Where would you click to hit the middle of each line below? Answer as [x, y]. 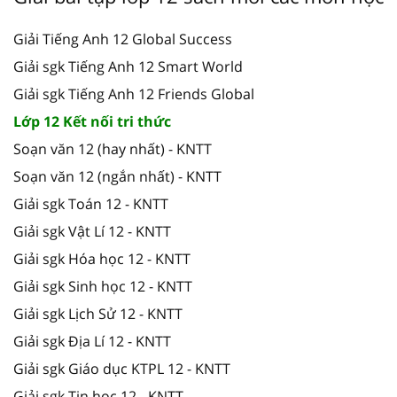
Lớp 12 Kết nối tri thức [92, 121]
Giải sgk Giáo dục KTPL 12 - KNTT [122, 368]
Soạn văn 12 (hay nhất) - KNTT [113, 148]
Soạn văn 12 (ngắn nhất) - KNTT [117, 176]
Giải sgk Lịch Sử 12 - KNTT [98, 313]
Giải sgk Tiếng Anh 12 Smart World [128, 66]
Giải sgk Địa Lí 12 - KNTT [92, 341]
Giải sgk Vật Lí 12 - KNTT [92, 231]
